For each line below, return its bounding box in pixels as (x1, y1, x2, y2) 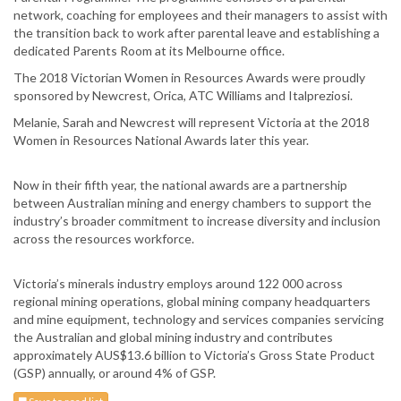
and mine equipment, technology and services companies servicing (13, 311, 384, 328)
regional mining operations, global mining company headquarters (13, 294, 371, 310)
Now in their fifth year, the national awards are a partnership (13, 177, 347, 193)
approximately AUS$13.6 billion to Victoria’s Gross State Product (13, 347, 375, 363)
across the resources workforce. (13, 231, 197, 247)
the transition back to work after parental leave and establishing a (13, 25, 380, 41)
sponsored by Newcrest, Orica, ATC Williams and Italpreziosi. (13, 88, 353, 104)
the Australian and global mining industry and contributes (13, 329, 333, 346)
